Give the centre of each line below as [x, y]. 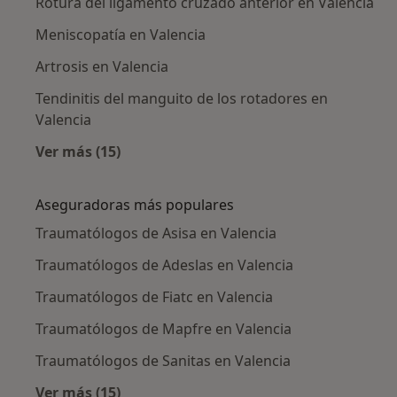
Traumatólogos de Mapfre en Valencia [163, 328]
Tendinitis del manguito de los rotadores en [182, 98]
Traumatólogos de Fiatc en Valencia [154, 296]
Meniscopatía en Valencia [121, 34]
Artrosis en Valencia [102, 66]
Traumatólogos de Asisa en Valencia [156, 233]
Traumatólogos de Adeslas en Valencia [164, 265]
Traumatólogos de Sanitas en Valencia [163, 360]
